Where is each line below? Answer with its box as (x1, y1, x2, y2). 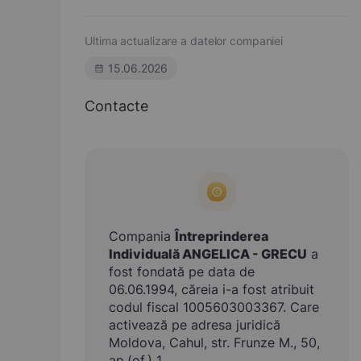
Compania (109, 228, 175, 244)
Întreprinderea (175, 228, 268, 244)
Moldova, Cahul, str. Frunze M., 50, (109, 334, 320, 351)
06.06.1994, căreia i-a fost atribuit (109, 281, 314, 297)
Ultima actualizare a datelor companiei (85, 34, 284, 48)
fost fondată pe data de (109, 263, 255, 280)
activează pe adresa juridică (109, 317, 280, 333)
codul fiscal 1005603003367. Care (109, 299, 319, 315)
